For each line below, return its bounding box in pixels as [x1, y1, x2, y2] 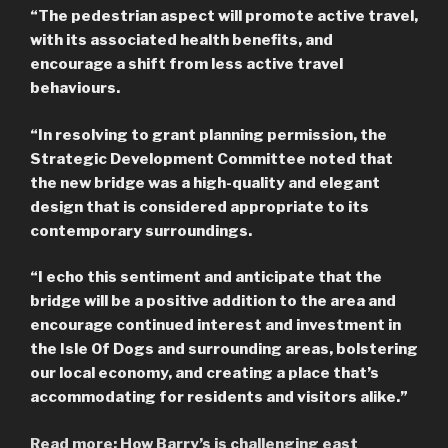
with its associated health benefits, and [30, 31, 333, 50]
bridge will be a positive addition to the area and [30, 292, 396, 311]
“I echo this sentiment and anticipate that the [30, 268, 382, 287]
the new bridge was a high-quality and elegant [30, 173, 380, 192]
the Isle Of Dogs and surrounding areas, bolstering [30, 340, 418, 359]
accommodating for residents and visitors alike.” [30, 388, 408, 407]
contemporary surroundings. [30, 221, 255, 240]
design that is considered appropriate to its [30, 197, 369, 216]
